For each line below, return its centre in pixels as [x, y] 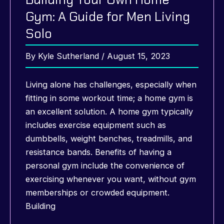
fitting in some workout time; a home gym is [109, 98]
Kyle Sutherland [70, 56]
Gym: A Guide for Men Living [108, 16]
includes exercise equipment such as [96, 125]
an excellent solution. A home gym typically [109, 111]
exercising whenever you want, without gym [111, 179]
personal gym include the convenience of [105, 165]
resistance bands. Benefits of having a [98, 152]
